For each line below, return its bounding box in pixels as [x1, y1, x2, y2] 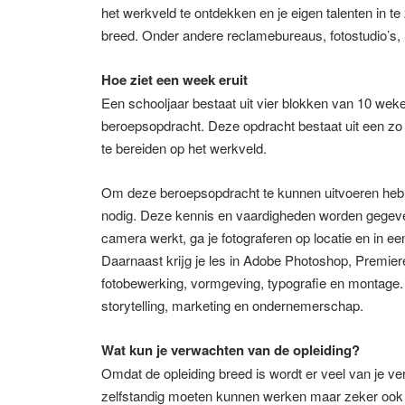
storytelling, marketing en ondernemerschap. [101, 295, 363, 315]
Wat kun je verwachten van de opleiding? [101, 339, 360, 360]
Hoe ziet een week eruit [101, 69, 248, 89]
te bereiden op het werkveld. [101, 137, 267, 157]
